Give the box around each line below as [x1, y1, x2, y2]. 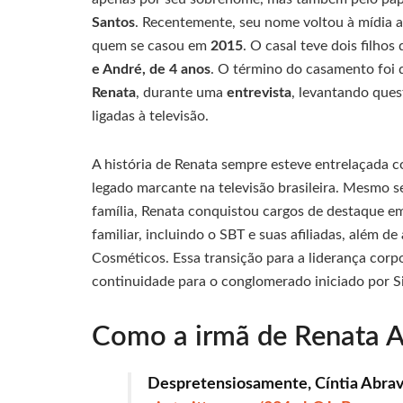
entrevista [227, 85, 291, 100]
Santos [92, 14, 135, 30]
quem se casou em [92, 38, 210, 53]
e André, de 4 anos [92, 61, 210, 76]
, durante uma [136, 85, 227, 100]
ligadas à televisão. [92, 108, 209, 123]
